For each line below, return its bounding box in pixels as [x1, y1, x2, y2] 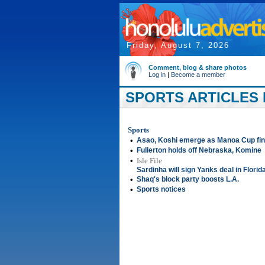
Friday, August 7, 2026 [127, 41, 230, 50]
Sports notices [137, 185, 186, 193]
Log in [148, 71, 166, 78]
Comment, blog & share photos [148, 64, 247, 71]
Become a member [171, 71, 225, 78]
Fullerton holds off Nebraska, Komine [137, 146, 261, 154]
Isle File [137, 156, 162, 165]
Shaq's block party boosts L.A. [137, 175, 239, 183]
